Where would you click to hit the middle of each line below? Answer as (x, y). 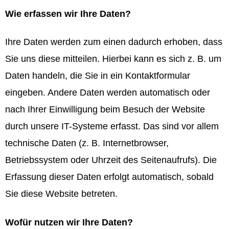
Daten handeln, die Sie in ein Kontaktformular (98, 76)
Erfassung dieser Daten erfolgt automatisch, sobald (109, 177)
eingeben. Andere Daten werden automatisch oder (108, 93)
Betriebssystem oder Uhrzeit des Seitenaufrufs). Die (111, 160)
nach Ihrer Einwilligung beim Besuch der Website (105, 110)
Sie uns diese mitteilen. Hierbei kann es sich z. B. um (113, 59)
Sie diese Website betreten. (61, 194)
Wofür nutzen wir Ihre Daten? (69, 222)
